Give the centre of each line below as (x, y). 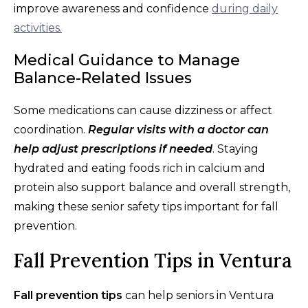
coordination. (49, 129)
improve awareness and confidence (111, 8)
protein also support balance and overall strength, (152, 187)
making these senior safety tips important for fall (146, 206)
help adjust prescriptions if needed (113, 148)
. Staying (235, 148)
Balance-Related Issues (103, 78)
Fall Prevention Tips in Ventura (153, 260)
